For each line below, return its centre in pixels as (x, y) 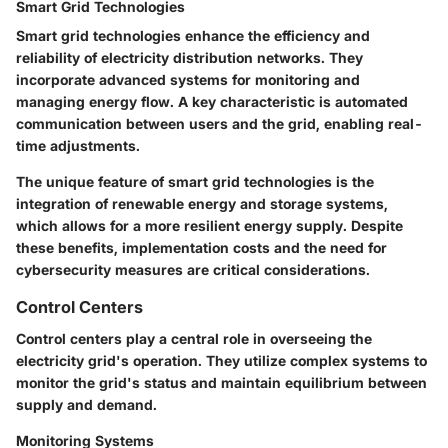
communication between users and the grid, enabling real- (219, 124)
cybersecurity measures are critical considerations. (193, 270)
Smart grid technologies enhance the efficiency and (193, 36)
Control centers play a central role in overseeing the (194, 339)
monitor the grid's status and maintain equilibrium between (221, 383)
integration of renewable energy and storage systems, (202, 204)
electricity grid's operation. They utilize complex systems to (221, 361)
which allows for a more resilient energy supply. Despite (209, 226)
